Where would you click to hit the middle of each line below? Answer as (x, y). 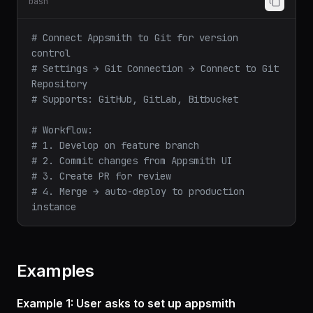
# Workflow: (62, 150)
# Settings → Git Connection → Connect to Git (155, 88)
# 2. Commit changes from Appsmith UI (132, 180)
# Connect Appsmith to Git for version (135, 57)
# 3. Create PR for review (101, 196)
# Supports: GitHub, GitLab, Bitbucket (135, 119)
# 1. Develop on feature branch (115, 165)
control (51, 73)
